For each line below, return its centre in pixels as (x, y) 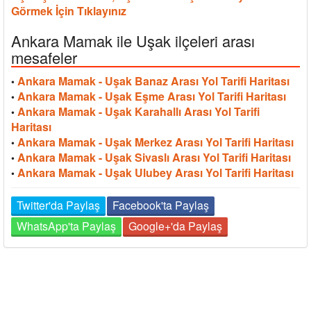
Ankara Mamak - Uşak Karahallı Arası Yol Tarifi (138, 111)
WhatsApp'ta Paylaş (66, 226)
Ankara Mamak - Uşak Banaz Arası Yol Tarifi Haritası (153, 81)
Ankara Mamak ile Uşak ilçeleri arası (133, 40)
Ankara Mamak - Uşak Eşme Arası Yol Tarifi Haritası (152, 96)
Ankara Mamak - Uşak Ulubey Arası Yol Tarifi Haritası (155, 172)
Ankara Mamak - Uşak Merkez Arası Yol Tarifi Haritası (155, 142)
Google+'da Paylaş (175, 226)
